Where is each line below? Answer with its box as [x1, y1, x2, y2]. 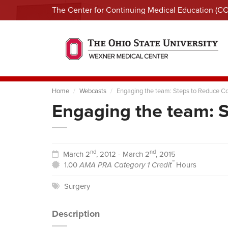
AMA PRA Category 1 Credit [79, 159, 172, 170]
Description [52, 207, 100, 220]
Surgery [64, 181, 90, 192]
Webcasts [79, 86, 106, 96]
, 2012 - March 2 [96, 149, 150, 160]
